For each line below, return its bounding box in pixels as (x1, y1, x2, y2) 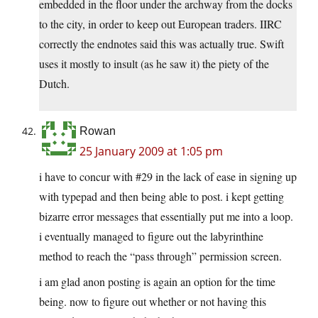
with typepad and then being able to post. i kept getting (39, 189, 284, 204)
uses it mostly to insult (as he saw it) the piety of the (39, 56, 269, 72)
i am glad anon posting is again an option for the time (39, 274, 275, 290)
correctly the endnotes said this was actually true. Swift (39, 36, 284, 52)
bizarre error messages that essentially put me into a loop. (39, 209, 293, 224)
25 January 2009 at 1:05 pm (79, 143, 223, 160)
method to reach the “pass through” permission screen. (39, 248, 282, 264)
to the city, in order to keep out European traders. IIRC (39, 16, 282, 32)
